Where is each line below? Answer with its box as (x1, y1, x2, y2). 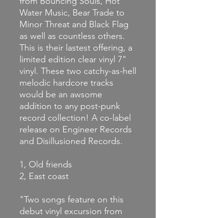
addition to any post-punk (19, 101, 120, 112)
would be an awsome (19, 89, 102, 100)
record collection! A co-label (19, 112, 131, 124)
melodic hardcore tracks (19, 77, 113, 89)
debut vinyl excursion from (19, 206, 122, 217)
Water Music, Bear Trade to (19, 7, 125, 18)
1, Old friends (19, 159, 72, 170)
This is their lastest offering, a (19, 42, 132, 54)
